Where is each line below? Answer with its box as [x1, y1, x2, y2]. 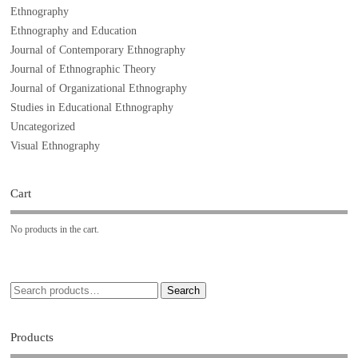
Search [167, 284, 201, 297]
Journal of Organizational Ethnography [10, 82, 188, 95]
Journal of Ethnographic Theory [10, 63, 157, 76]
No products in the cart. [10, 223, 100, 235]
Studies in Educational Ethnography [10, 101, 174, 114]
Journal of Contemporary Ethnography [10, 44, 186, 57]
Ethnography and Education [10, 25, 137, 38]
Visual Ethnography [10, 140, 101, 153]
